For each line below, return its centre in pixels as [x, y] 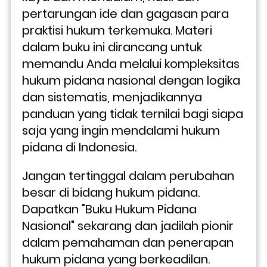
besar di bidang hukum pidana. [111, 193]
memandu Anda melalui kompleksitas [131, 64]
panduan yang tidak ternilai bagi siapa [133, 114]
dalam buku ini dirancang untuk [112, 47]
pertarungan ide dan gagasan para [125, 14]
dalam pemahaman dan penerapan [128, 243]
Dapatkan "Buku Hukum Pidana [109, 209]
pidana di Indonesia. [79, 148]
